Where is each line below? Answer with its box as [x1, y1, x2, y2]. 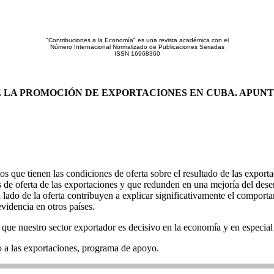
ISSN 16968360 [114, 50, 160, 57]
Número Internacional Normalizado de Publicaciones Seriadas [50, 43, 224, 50]
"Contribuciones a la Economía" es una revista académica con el [45, 37, 229, 43]
